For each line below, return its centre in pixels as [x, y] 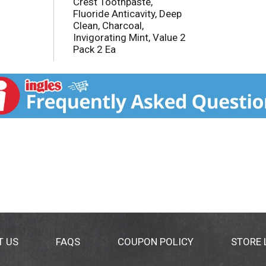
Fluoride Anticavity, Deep [127, 14]
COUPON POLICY [156, 242]
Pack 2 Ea [94, 50]
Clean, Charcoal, [108, 26]
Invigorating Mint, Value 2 [129, 38]
